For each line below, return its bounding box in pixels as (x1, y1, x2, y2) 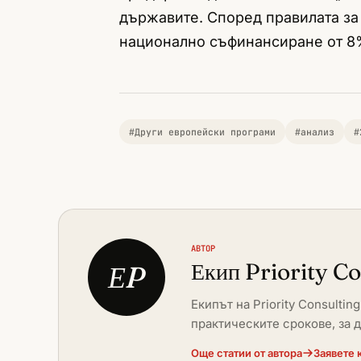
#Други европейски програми (129, 126, 276, 138)
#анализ (295, 126, 334, 138)
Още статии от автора (191, 346, 302, 359)
